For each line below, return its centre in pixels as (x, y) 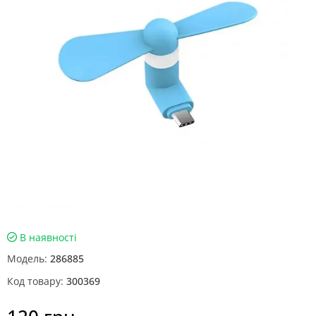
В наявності (47, 237)
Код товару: (35, 281)
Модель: (27, 259)
